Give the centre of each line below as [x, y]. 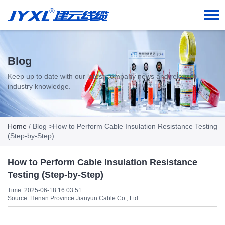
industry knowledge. [39, 86]
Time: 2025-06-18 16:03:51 [45, 190]
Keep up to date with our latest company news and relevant [102, 76]
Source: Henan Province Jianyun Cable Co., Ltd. [74, 198]
